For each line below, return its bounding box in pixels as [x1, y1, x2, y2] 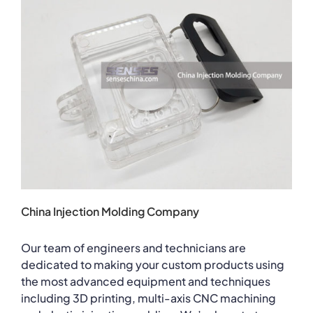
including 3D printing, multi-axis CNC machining [21, 290, 276, 305]
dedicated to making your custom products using [21, 256, 284, 272]
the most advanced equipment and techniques [21, 273, 270, 289]
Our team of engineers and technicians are [21, 240, 246, 255]
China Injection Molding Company [21, 203, 199, 219]
